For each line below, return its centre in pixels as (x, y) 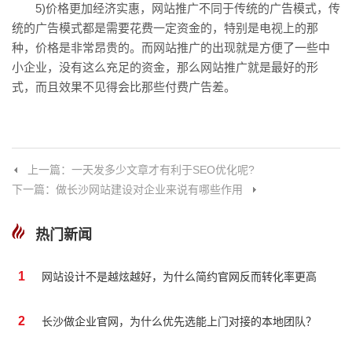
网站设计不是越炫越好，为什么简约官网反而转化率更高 (180, 277)
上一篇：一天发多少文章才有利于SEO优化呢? (141, 169)
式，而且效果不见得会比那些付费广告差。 (124, 86)
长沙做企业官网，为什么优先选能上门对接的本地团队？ (180, 321)
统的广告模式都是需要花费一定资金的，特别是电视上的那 (165, 27)
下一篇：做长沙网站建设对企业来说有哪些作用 (127, 189)
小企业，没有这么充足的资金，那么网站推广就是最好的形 (165, 67)
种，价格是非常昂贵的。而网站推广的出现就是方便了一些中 (171, 47)
